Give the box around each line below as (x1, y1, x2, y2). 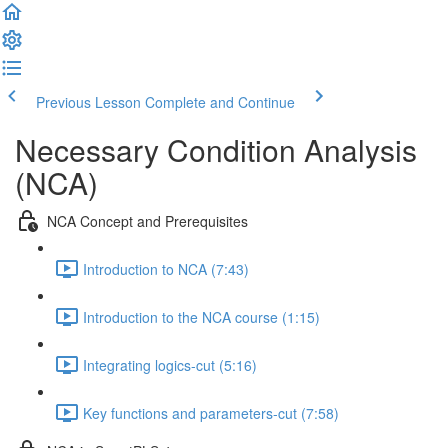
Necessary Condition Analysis (15, 128, 417, 171)
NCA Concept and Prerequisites (47, 210, 248, 231)
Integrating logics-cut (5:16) (83, 354, 257, 375)
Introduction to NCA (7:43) (83, 258, 249, 279)
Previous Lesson (36, 92, 141, 112)
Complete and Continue (145, 92, 295, 112)
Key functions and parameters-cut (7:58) (83, 402, 339, 423)
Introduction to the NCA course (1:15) (83, 306, 320, 327)
